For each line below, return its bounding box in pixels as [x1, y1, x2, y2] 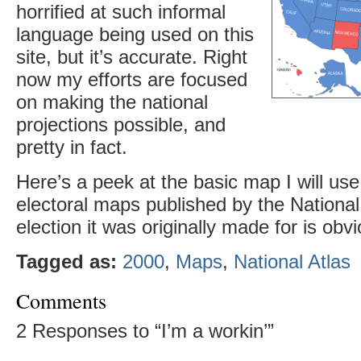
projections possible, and [16, 114, 226, 135]
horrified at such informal [16, 2, 226, 23]
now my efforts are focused [16, 69, 247, 90]
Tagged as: [16, 251, 117, 272]
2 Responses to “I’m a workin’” [16, 321, 274, 342]
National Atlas [234, 251, 351, 272]
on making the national [16, 92, 208, 113]
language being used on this [16, 24, 254, 45]
